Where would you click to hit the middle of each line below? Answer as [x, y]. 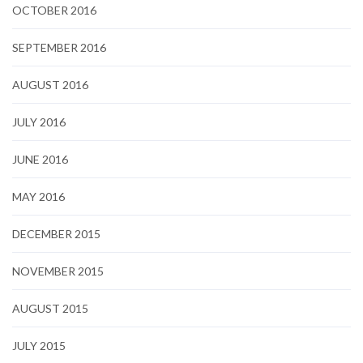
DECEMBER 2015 [56, 233]
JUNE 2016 [40, 159]
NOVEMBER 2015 [58, 271]
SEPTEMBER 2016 [59, 47]
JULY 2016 [39, 122]
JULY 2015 [39, 345]
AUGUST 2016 [50, 84]
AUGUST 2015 [50, 308]
